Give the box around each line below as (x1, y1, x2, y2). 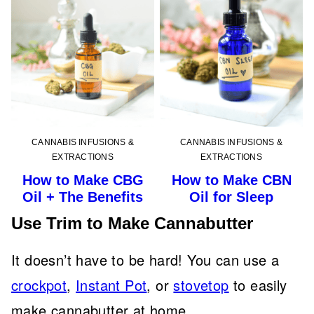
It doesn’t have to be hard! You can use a (11, 249, 280, 270)
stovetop (173, 274, 229, 295)
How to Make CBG (22, 172, 144, 188)
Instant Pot (76, 274, 147, 295)
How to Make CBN (171, 172, 292, 188)
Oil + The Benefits (22, 189, 143, 205)
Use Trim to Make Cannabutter (11, 213, 253, 233)
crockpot (11, 274, 67, 295)
